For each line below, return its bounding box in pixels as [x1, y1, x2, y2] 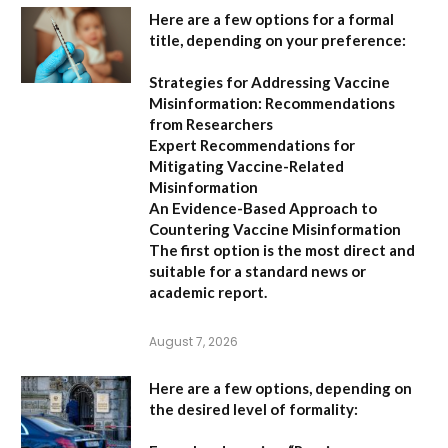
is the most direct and [260, 241, 415, 260]
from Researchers [149, 115, 273, 134]
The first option [149, 241, 260, 260]
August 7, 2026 [149, 333, 238, 351]
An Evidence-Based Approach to [149, 199, 377, 218]
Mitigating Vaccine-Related [149, 157, 344, 176]
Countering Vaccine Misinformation [149, 220, 401, 239]
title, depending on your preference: [149, 31, 406, 50]
